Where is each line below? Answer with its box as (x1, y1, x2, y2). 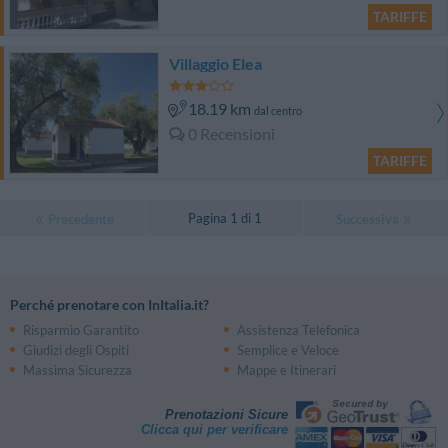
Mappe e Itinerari (236, 362, 336, 379)
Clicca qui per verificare (140, 422, 288, 437)
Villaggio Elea (169, 54, 263, 74)
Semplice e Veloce (236, 342, 339, 359)
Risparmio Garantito (23, 322, 139, 339)
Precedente (48, 211, 114, 228)
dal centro (253, 104, 302, 118)
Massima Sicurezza (23, 362, 132, 379)
